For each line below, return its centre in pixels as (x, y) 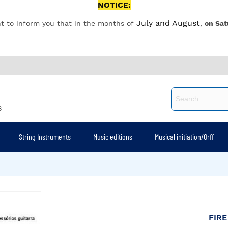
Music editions (113, 137)
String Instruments (45, 137)
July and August (168, 23)
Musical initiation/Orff (184, 137)
